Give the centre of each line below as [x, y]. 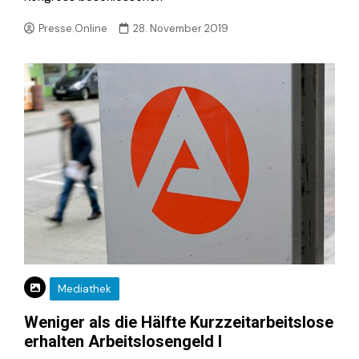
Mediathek [85, 288]
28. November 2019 [181, 29]
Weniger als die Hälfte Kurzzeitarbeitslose [179, 322]
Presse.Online [73, 29]
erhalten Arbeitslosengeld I [123, 341]
